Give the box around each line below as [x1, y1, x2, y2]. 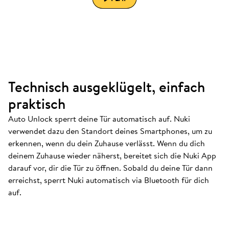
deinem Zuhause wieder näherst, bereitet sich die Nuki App [8, 149, 216, 162]
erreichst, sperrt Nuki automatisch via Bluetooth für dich [8, 174, 209, 186]
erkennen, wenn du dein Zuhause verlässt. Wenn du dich [8, 137, 205, 149]
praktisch [8, 94, 65, 114]
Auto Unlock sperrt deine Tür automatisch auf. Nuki [8, 112, 190, 125]
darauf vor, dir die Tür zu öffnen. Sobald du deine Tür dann [8, 162, 213, 174]
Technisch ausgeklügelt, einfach [8, 77, 205, 97]
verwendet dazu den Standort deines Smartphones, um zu [8, 125, 212, 137]
